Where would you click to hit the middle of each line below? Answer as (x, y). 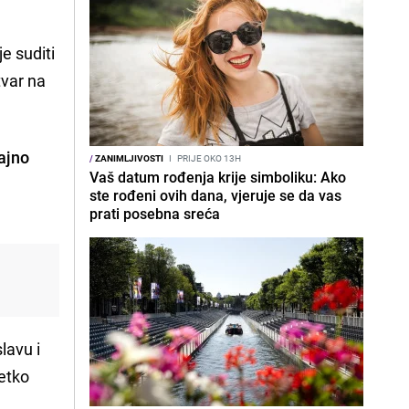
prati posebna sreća (155, 214)
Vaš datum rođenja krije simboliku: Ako (218, 177)
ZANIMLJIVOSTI (128, 158)
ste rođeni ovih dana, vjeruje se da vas (215, 195)
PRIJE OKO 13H (208, 158)
